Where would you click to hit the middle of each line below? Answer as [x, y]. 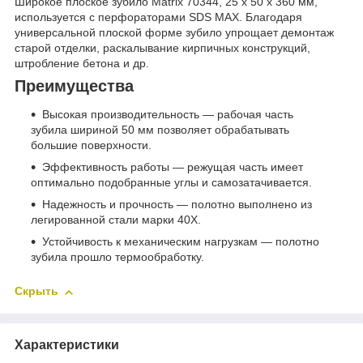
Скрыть [36, 291]
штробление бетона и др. [82, 63]
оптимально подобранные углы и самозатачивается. [171, 183]
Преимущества [74, 85]
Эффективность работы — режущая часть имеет [173, 167]
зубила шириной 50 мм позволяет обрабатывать [160, 130]
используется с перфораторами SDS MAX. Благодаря [158, 17]
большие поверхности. [91, 145]
